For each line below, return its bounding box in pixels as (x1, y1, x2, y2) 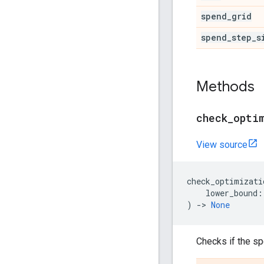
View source (196, 138, 247, 150)
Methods (196, 77, 255, 95)
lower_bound (206, 187, 258, 199)
